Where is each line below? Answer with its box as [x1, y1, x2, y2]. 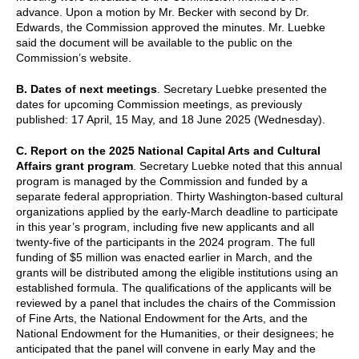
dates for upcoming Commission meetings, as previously [16, 97, 302, 111]
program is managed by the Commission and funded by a [16, 174, 308, 188]
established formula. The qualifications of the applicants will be [16, 280, 332, 294]
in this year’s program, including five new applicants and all [16, 220, 314, 233]
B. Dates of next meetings [16, 82, 157, 95]
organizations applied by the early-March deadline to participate [16, 204, 338, 218]
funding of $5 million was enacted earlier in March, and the [16, 250, 313, 264]
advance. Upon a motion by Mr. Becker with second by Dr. [16, 5, 309, 18]
